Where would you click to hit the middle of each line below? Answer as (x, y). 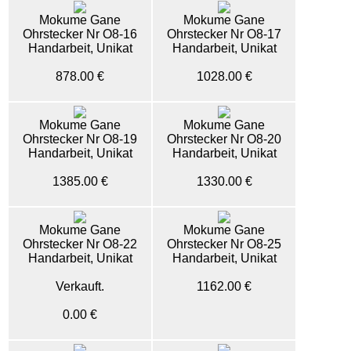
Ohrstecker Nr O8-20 (224, 139)
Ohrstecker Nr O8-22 (80, 244)
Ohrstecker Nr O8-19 (80, 139)
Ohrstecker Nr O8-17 (224, 34)
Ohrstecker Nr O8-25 (224, 244)
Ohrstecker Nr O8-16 (80, 34)
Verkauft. (80, 286)
